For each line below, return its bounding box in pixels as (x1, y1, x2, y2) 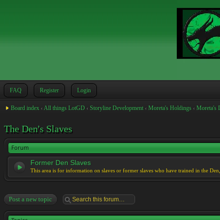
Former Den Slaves (30, 159, 91, 166)
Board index (11, 105, 39, 111)
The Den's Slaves (4, 123, 72, 134)
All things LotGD (44, 105, 85, 111)
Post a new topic (9, 195, 52, 203)
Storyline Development (90, 105, 143, 111)
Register (40, 87, 59, 94)
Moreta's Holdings (148, 105, 192, 111)
